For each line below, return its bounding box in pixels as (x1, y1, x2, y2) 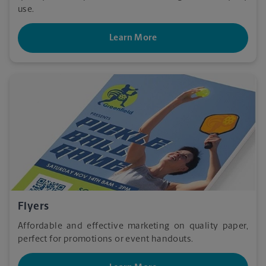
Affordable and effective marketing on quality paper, (18, 222, 248, 230)
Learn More (109, 34, 157, 42)
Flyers (18, 201, 49, 212)
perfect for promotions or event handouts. (18, 235, 194, 243)
